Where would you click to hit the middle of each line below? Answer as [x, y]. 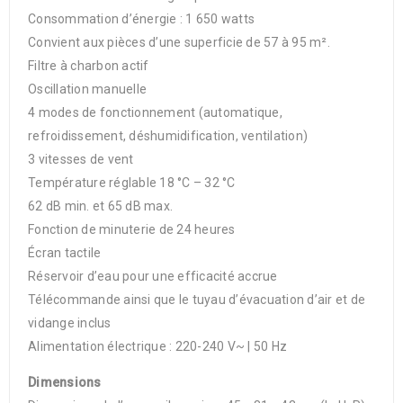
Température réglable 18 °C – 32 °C [132, 183]
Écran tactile [65, 253]
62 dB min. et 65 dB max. [100, 206]
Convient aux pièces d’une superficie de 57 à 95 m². [179, 42]
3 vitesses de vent [81, 159]
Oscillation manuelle [87, 89]
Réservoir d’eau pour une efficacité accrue [153, 276]
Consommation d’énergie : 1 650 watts [141, 19]
